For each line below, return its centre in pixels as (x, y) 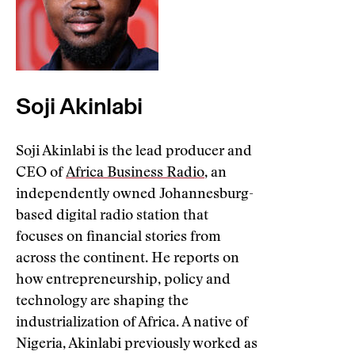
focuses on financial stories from (118, 238)
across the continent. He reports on (128, 259)
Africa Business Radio (135, 174)
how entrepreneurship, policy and (123, 281)
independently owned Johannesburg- (135, 195)
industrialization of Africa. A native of (132, 323)
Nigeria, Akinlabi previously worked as (137, 345)
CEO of (41, 174)
